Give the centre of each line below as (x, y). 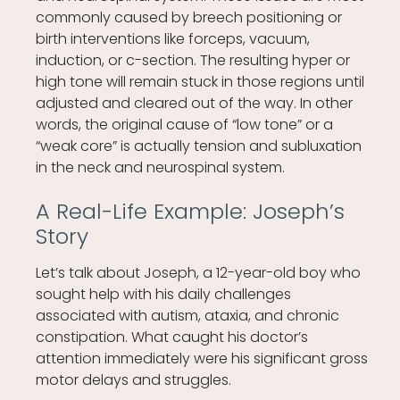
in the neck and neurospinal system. (161, 168)
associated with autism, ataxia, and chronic (188, 316)
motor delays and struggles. (134, 380)
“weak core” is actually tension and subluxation (199, 146)
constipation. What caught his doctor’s (172, 337)
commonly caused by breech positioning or (189, 18)
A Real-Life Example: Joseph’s (191, 212)
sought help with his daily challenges (164, 295)
